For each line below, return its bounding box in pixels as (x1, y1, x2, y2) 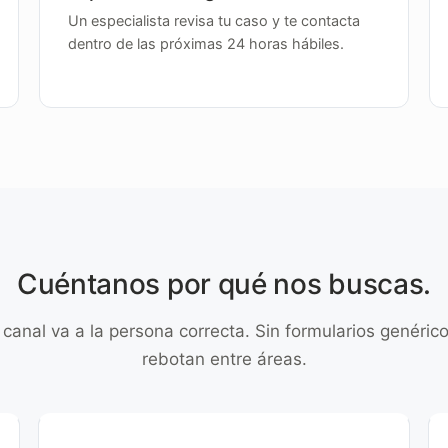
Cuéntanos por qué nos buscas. (16, 267, 432, 301)
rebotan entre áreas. (141, 349, 307, 369)
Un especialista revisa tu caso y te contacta (67, 12, 360, 30)
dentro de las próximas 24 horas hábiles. (67, 35, 344, 53)
